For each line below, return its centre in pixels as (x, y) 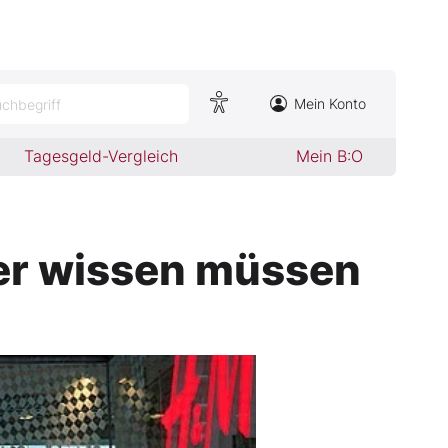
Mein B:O (329, 156)
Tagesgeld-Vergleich (101, 156)
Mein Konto (330, 103)
